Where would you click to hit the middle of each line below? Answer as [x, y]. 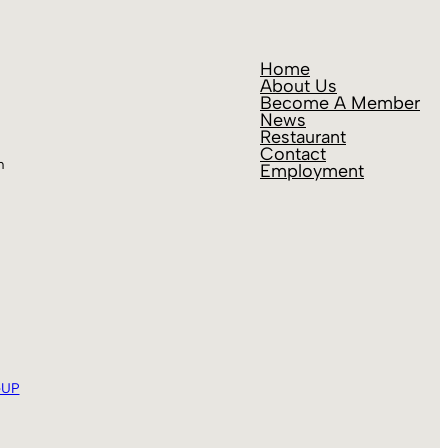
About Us [298, 86]
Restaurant [303, 137]
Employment [312, 171]
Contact [293, 154]
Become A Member [340, 103]
